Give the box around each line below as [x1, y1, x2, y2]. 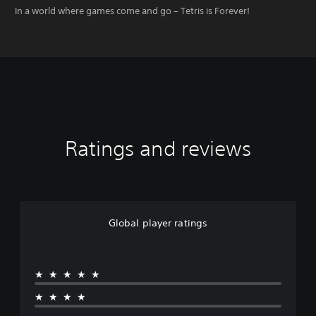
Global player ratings [108, 216, 208, 229]
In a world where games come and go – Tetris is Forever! [15, 4, 250, 17]
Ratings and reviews [64, 135, 252, 161]
